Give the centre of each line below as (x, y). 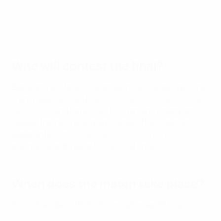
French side (34, 99)
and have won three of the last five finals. (85, 146)
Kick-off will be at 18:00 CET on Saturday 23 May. (98, 205)
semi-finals (32, 111)
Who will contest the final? (88, 66)
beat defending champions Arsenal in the (129, 99)
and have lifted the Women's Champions (126, 111)
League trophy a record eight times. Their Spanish (101, 123)
